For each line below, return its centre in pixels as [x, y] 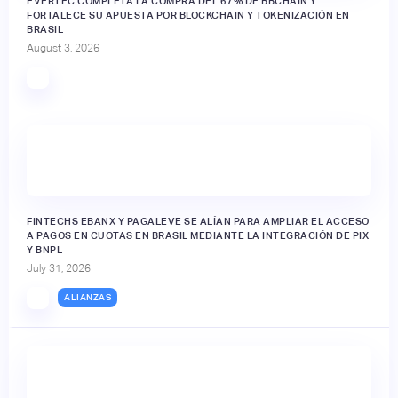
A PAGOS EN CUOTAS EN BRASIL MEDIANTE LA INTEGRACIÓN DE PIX [198, 235]
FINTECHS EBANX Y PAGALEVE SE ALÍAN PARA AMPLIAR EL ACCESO [198, 221]
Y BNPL [44, 249]
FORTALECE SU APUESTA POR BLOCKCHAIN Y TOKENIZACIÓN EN [188, 15]
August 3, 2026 [63, 48]
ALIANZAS [88, 298]
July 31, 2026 [59, 268]
